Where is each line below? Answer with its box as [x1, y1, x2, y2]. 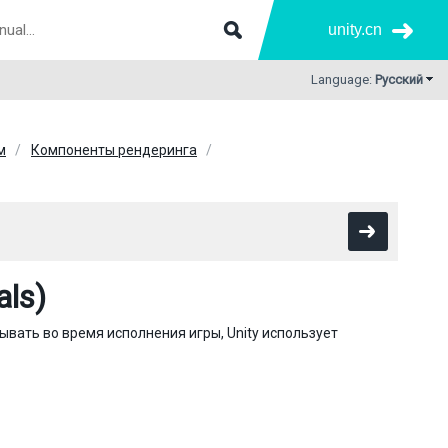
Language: [311, 72, 375, 87]
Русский [375, 72, 423, 87]
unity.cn [328, 21, 382, 38]
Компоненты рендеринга [31, 142, 197, 158]
